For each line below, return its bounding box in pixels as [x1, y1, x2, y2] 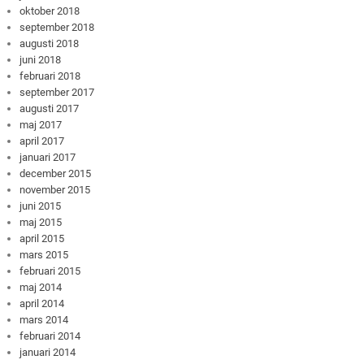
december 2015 [19, 167, 92, 180]
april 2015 [19, 232, 65, 245]
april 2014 [19, 297, 65, 310]
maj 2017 [19, 118, 63, 131]
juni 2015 [19, 199, 62, 212]
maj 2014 [19, 280, 63, 293]
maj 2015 [19, 215, 63, 228]
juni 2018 [19, 53, 62, 66]
